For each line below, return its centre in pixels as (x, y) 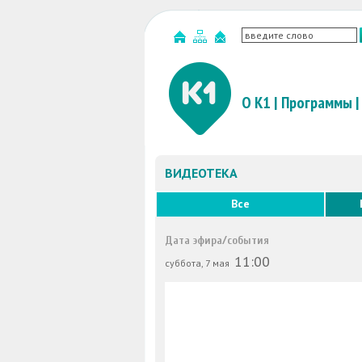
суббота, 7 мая (198, 263)
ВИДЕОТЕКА (201, 173)
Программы (317, 103)
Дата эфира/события (217, 240)
